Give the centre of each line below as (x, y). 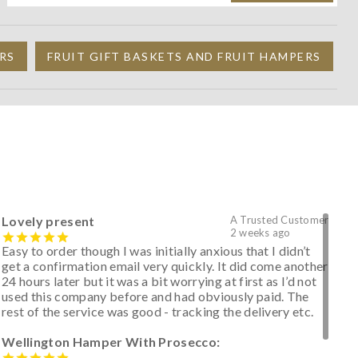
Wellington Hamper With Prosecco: (111, 342)
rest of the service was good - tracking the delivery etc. (158, 312)
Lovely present (48, 221)
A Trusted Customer (279, 219)
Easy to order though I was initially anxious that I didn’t (156, 251)
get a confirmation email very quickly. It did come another (165, 266)
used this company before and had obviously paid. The (155, 296)
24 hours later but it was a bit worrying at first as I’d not (159, 281)
